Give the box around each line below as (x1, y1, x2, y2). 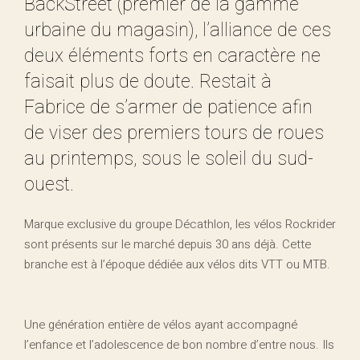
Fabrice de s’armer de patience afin (24, 93, 313, 121)
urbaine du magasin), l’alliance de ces (24, 16, 331, 44)
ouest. (24, 170, 74, 198)
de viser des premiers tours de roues (24, 119, 324, 147)
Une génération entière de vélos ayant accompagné (24, 316, 297, 334)
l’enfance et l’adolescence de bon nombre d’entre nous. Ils (24, 336, 334, 354)
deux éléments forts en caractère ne (24, 42, 321, 70)
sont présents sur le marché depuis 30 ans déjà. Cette (24, 235, 311, 254)
